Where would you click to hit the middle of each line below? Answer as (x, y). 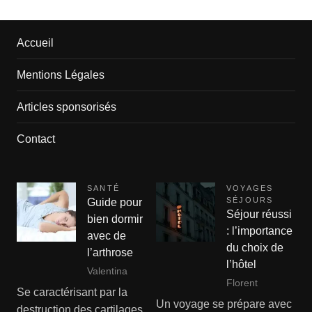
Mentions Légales (60, 75)
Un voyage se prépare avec (224, 304)
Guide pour (114, 203)
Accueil (35, 43)
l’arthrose (110, 253)
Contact (36, 139)
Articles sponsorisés (66, 107)
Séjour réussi (259, 214)
